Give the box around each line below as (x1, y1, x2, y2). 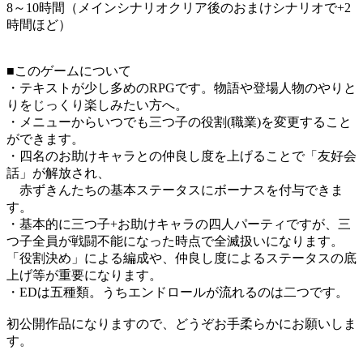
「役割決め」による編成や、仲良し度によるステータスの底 (6, 251, 357, 266)
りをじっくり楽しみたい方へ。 (6, 98, 188, 113)
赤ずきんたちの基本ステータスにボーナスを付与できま (6, 183, 344, 198)
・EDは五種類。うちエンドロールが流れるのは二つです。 (6, 285, 348, 300)
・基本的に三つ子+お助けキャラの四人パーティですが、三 (6, 217, 351, 232)
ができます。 (6, 132, 84, 147)
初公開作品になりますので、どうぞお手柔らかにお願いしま (6, 317, 357, 331)
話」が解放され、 (6, 166, 110, 181)
